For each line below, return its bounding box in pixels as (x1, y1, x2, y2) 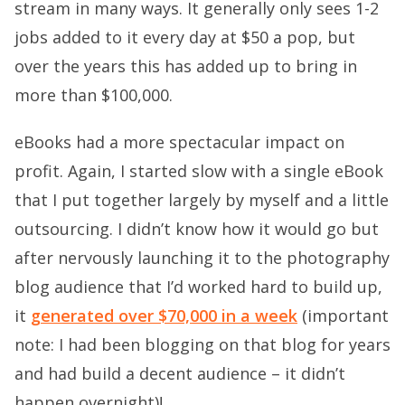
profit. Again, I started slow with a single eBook (14, 160, 383, 183)
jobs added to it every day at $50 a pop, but (14, 26, 355, 49)
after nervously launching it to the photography (14, 247, 390, 269)
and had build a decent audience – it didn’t (14, 363, 345, 385)
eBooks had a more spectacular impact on (14, 131, 344, 154)
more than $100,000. (14, 84, 173, 107)
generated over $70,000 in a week (31, 305, 297, 327)
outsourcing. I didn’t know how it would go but (14, 218, 379, 240)
